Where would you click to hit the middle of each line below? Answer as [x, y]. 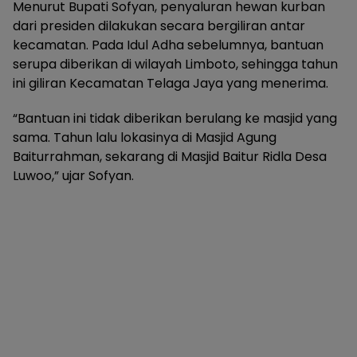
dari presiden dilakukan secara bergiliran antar [159, 26]
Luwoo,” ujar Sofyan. [73, 176]
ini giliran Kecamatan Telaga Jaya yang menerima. [171, 84]
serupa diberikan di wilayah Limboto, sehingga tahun [175, 65]
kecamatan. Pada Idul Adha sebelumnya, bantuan [168, 45]
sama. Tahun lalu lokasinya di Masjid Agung [145, 138]
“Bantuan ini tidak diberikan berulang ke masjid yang [175, 119]
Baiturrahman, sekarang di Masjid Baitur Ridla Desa [170, 157]
